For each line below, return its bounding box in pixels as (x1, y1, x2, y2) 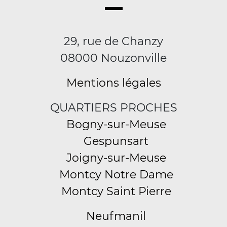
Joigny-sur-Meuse (66, 151, 166, 165)
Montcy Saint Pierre (61, 184, 171, 198)
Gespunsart (84, 134, 148, 148)
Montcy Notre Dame (59, 168, 173, 181)
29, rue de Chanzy (64, 34, 163, 48)
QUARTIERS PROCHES (50, 101, 177, 115)
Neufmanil (86, 209, 146, 223)
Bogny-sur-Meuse (66, 118, 166, 131)
